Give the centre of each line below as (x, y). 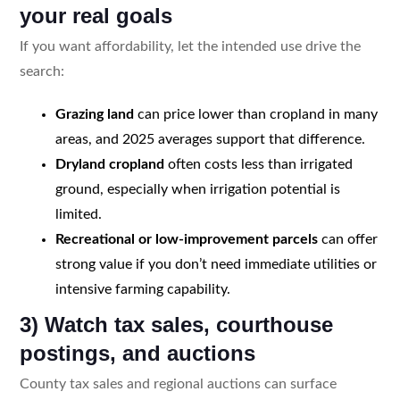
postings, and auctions (137, 353)
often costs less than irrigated (258, 164)
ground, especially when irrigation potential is (197, 189)
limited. (78, 214)
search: (42, 71)
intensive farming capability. (142, 289)
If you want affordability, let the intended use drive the (190, 46)
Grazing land (94, 114)
